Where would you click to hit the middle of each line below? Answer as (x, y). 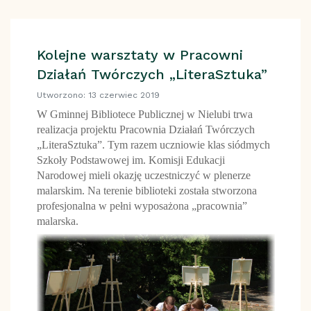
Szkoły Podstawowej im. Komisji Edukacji (131, 160)
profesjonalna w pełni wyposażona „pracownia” (142, 205)
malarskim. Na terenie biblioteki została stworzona (146, 190)
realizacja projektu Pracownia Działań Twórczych (145, 129)
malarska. (57, 221)
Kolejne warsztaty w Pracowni (140, 54)
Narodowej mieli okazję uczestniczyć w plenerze (143, 175)
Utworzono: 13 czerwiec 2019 (98, 95)
